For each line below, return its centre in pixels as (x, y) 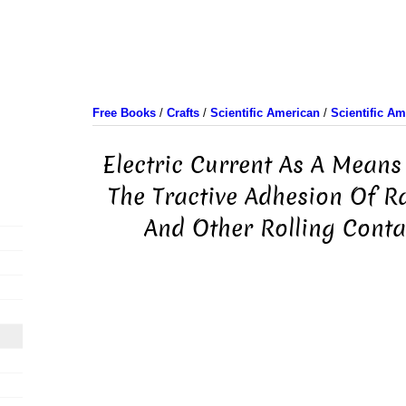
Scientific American (265, 113)
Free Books (124, 113)
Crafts (183, 113)
